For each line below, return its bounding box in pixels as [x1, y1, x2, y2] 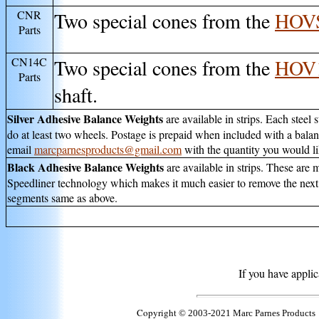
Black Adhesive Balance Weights [7, 159, 164, 175]
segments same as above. [7, 190, 117, 205]
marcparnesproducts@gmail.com [34, 142, 182, 157]
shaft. [54, 81, 98, 108]
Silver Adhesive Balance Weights [7, 110, 163, 127]
